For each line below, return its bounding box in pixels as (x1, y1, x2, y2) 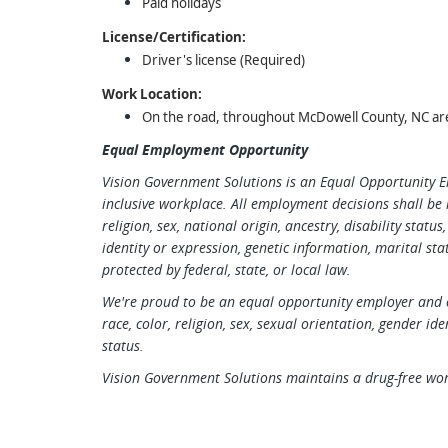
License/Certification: (102, 28, 246, 46)
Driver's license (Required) (142, 51, 305, 69)
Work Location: (102, 85, 202, 103)
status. (102, 336, 144, 355)
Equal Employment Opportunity (102, 140, 308, 159)
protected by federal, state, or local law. (102, 260, 351, 279)
